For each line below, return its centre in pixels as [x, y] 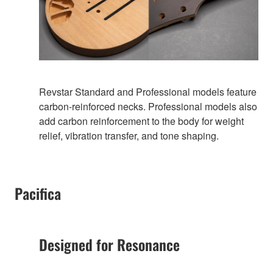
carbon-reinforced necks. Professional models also [148, 107]
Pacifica [38, 193]
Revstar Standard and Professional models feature [148, 92]
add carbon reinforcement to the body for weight [141, 121]
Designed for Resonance [109, 245]
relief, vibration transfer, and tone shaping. [129, 136]
